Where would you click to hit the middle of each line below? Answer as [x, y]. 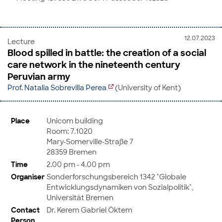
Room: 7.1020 [70, 131]
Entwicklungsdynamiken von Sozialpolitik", [120, 187]
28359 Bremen [72, 152]
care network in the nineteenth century [94, 65]
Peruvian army [39, 77]
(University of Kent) [147, 87]
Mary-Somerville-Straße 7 [90, 141]
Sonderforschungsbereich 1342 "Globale [116, 176]
